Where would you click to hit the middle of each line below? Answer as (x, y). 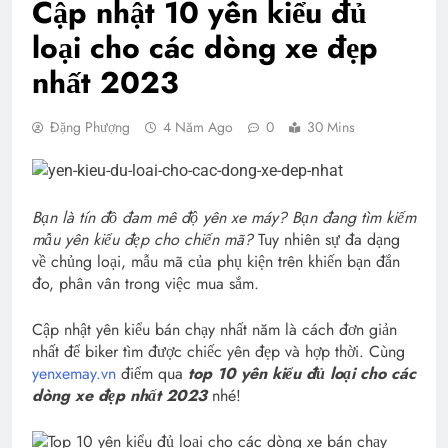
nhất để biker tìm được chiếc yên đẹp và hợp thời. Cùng (218, 351)
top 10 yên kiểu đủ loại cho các (302, 373)
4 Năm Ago (198, 126)
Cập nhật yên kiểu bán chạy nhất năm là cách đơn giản (214, 329)
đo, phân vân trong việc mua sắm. (145, 283)
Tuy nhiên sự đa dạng (329, 239)
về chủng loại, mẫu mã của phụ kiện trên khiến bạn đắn (216, 261)
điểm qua (152, 373)
